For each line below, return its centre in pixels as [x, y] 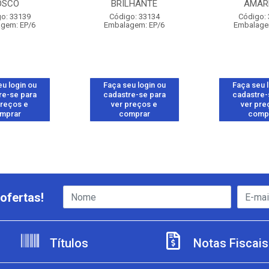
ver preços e [134, 104]
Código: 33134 [134, 17]
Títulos [68, 243]
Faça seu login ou [134, 85]
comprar [134, 114]
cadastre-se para [134, 95]
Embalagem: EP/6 [134, 25]
